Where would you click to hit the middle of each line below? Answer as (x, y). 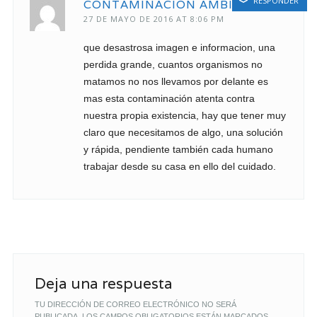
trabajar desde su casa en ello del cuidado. (179, 166)
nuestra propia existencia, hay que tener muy (184, 115)
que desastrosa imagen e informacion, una (179, 47)
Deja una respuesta (103, 283)
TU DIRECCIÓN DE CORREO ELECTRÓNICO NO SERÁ (135, 304)
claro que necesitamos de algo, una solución (183, 132)
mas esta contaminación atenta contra (169, 98)
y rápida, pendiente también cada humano (178, 149)
